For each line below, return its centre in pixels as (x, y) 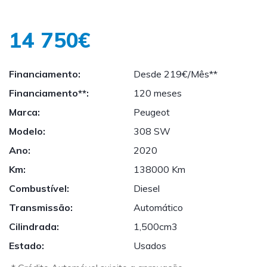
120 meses (158, 93)
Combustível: (39, 188)
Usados (150, 246)
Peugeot (152, 112)
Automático (158, 207)
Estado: (27, 246)
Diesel (147, 188)
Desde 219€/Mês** (176, 74)
